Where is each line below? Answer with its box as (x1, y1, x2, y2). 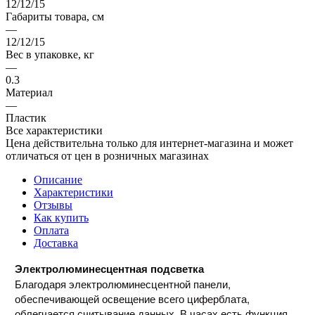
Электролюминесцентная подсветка (14, 260, 204, 276)
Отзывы (34, 198, 72, 211)
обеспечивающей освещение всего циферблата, (14, 290, 250, 306)
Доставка (34, 236, 78, 249)
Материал (6, 86, 53, 98)
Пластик (6, 111, 46, 124)
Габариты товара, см (6, 10, 104, 22)
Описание (34, 173, 82, 186)
